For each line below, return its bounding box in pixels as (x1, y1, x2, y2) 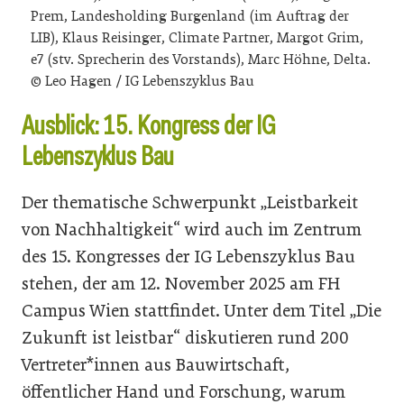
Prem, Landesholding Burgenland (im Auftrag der (31, 7, 349, 24)
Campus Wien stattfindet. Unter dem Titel (22, 299, 345, 321)
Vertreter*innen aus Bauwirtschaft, (22, 353, 289, 375)
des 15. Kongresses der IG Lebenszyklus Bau (22, 245, 355, 267)
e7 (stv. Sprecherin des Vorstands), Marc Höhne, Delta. (31, 50, 371, 68)
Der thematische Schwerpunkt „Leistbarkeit (22, 191, 358, 213)
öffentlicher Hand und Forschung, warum (22, 381, 345, 402)
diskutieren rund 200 (185, 326, 349, 348)
